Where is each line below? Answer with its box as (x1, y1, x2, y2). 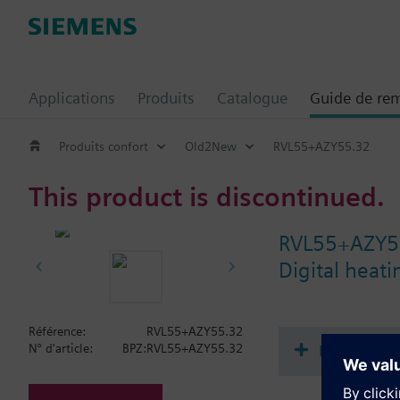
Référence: (29, 324, 86, 338)
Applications (29, 88, 115, 107)
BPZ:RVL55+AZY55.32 (122, 341, 243, 355)
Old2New (185, 138, 237, 154)
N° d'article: (29, 341, 93, 355)
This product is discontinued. (29, 179, 385, 212)
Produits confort (59, 138, 148, 154)
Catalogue (217, 88, 287, 107)
